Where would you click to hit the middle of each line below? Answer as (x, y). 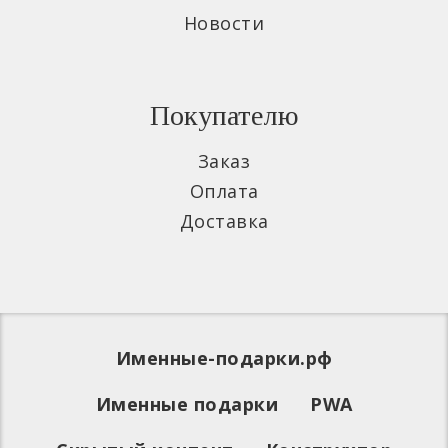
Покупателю (224, 116)
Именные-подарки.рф (224, 358)
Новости (224, 23)
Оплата (224, 191)
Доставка (224, 221)
